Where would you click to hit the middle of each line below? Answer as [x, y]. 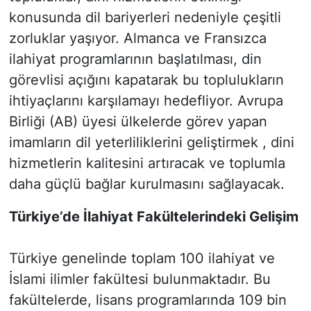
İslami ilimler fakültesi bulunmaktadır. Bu [140, 279]
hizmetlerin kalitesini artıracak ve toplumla [147, 163]
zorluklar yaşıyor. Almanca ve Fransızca [137, 39]
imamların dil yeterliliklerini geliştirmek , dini [151, 143]
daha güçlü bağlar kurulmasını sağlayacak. [146, 184]
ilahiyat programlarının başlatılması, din [135, 59]
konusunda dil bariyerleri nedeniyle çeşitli [145, 18]
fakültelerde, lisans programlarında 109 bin [148, 300]
